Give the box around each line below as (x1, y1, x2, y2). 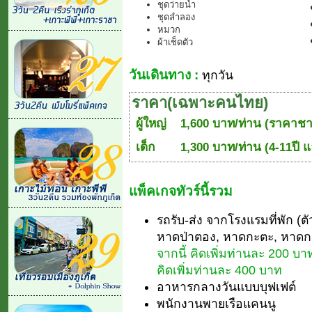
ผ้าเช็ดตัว (157, 36, 193, 47)
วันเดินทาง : (129, 67, 198, 82)
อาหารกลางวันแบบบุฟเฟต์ (157, 279, 296, 294)
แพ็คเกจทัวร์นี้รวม (129, 183, 233, 198)
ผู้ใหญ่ (136, 116, 166, 130)
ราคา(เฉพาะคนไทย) (132, 93, 268, 111)
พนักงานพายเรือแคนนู (157, 296, 276, 311)
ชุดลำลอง (157, 11, 195, 22)
